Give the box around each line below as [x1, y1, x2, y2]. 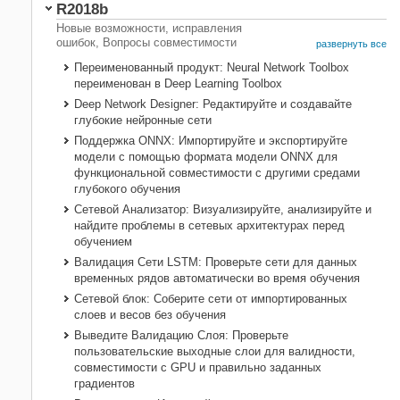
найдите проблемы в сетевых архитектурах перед [74, 219, 345, 233]
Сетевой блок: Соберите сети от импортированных [74, 292, 347, 306]
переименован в [74, 77, 164, 91]
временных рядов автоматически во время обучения [74, 271, 360, 286]
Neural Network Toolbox [227, 61, 349, 75]
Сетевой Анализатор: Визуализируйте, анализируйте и [74, 203, 371, 217]
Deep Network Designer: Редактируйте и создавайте [74, 97, 352, 112]
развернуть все [316, 38, 387, 50]
